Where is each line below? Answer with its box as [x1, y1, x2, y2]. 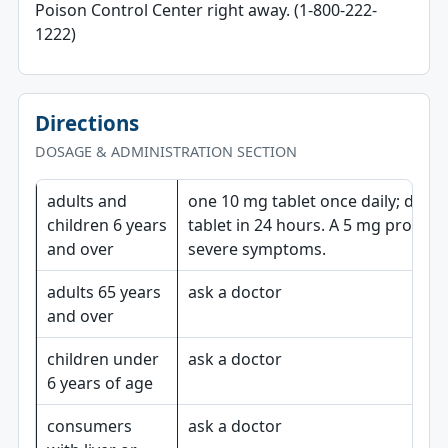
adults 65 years [46, 281, 161, 303]
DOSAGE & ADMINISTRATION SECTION [34, 142, 297, 161]
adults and [46, 190, 127, 212]
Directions [34, 109, 139, 137]
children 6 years [46, 214, 167, 236]
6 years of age [46, 372, 153, 394]
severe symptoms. [187, 238, 326, 260]
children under [46, 348, 159, 370]
